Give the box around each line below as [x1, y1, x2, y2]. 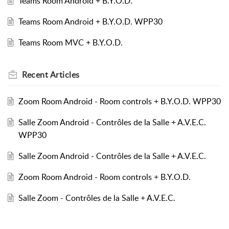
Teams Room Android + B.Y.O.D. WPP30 [18, 15, 163, 27]
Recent [22, 68, 50, 80]
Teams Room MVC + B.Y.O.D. [18, 36, 123, 48]
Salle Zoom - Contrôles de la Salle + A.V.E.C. [18, 192, 175, 203]
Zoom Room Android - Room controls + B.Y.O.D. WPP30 [18, 95, 221, 107]
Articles [50, 68, 80, 80]
